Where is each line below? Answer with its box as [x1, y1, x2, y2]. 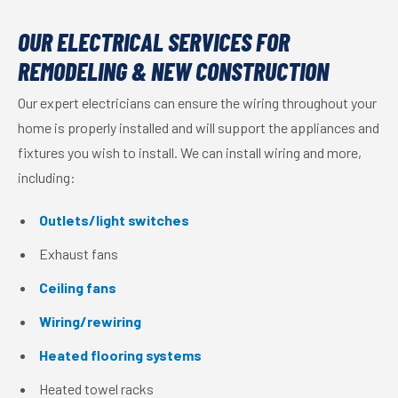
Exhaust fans [39, 245, 118, 262]
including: [18, 169, 76, 186]
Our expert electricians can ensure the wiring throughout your [18, 94, 377, 111]
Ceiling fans [39, 279, 116, 296]
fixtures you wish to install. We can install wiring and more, [18, 144, 362, 161]
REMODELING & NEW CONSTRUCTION [18, 56, 329, 86]
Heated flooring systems [39, 346, 202, 363]
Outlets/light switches [39, 211, 189, 228]
